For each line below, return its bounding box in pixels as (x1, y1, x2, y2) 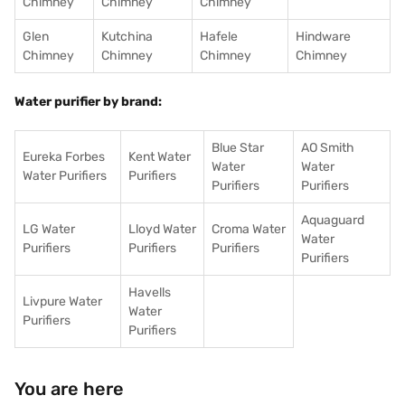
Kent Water (128, 149, 191, 165)
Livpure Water (23, 294, 102, 309)
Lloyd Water (128, 221, 196, 237)
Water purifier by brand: (14, 94, 162, 109)
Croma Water (212, 221, 286, 237)
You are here (14, 378, 124, 400)
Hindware (296, 29, 351, 44)
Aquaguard (301, 212, 364, 228)
